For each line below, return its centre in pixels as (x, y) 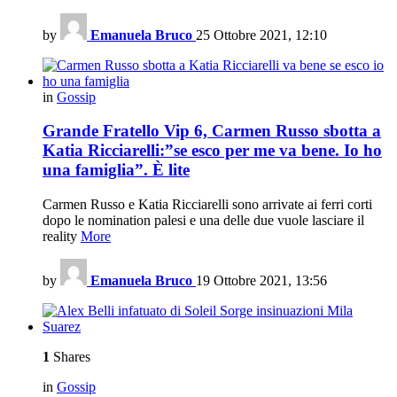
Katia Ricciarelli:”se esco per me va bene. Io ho (212, 151)
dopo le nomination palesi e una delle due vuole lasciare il (203, 220)
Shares (70, 357)
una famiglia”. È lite (116, 170)
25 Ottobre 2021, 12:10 (261, 35)
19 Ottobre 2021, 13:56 (261, 280)
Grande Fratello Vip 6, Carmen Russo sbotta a (212, 131)
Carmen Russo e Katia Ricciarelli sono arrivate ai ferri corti (207, 204)
